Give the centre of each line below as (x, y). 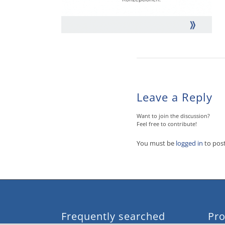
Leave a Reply (175, 97)
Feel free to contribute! (167, 124)
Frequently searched (113, 216)
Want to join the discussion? (173, 116)
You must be (156, 143)
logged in (189, 143)
